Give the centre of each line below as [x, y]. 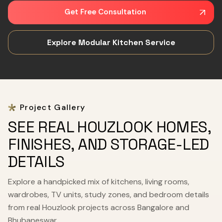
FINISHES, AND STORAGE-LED [109, 144]
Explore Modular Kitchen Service [111, 42]
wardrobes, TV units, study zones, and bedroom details [109, 194]
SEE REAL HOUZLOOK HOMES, [109, 127]
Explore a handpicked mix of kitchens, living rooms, [99, 181]
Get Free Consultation [105, 12]
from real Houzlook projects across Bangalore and [99, 207]
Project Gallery [53, 107]
